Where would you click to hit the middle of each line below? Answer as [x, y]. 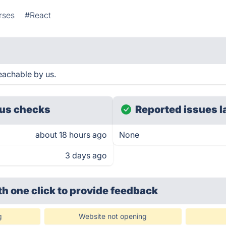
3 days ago [86, 155]
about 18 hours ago [71, 135]
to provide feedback [108, 191]
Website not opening [113, 216]
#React [38, 15]
